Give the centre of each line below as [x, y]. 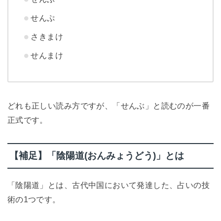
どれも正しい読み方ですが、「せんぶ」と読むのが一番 [109, 106]
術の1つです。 [34, 199]
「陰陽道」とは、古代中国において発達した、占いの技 [109, 185]
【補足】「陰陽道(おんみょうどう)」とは [96, 156]
